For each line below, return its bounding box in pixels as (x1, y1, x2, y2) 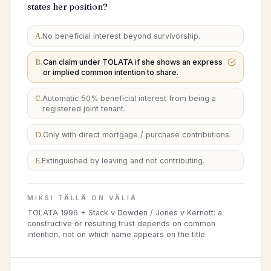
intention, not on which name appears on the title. (27, 230, 207, 239)
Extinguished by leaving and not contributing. (42, 156, 204, 165)
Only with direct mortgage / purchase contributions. (43, 130, 231, 139)
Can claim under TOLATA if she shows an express (43, 57, 223, 67)
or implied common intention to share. (43, 68, 178, 77)
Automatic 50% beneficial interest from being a (42, 94, 216, 103)
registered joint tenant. (42, 104, 125, 113)
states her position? (27, 1, 108, 12)
